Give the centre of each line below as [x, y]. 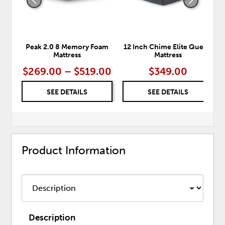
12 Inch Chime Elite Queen [168, 47]
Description [52, 217]
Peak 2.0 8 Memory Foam [67, 47]
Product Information [74, 151]
